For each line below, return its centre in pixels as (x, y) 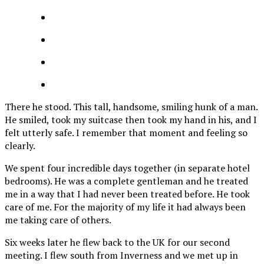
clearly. (20, 145)
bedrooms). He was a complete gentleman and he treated (126, 181)
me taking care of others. (58, 220)
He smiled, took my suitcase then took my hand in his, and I (131, 119)
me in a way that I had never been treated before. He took (127, 194)
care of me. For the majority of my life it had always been (125, 207)
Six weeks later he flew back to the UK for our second (117, 242)
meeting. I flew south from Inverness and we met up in (121, 255)
